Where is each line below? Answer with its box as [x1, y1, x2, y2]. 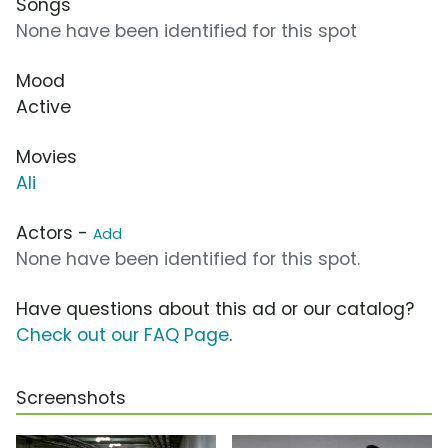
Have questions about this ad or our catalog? [16, 297, 414, 322]
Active [16, 95, 71, 120]
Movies [16, 145, 77, 170]
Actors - [16, 221, 93, 246]
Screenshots [16, 386, 126, 411]
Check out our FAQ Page [16, 323, 229, 348]
